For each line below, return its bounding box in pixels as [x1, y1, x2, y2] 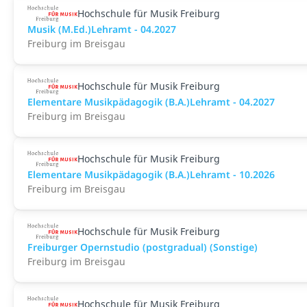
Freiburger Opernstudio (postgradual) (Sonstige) [27, 241, 258, 254]
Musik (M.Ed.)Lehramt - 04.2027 [27, 23, 176, 36]
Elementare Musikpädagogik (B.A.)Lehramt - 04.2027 [27, 95, 275, 108]
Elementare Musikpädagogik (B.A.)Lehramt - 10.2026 [27, 168, 275, 181]
